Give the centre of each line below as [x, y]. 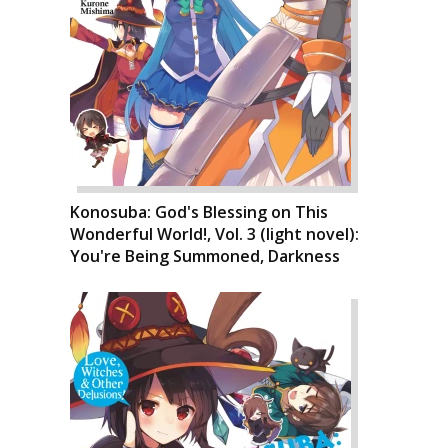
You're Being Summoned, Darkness [205, 256]
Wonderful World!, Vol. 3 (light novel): [214, 234]
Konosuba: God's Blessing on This [199, 212]
